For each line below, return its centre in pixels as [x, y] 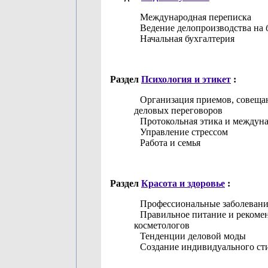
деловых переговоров [178, 110]
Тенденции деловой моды [192, 236]
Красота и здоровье [183, 183]
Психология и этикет [186, 79]
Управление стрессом [183, 132]
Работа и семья [169, 143]
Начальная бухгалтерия [186, 39]
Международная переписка [194, 17]
